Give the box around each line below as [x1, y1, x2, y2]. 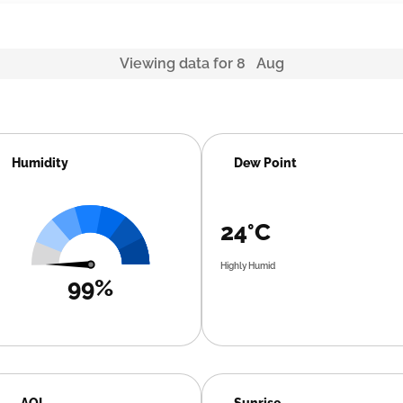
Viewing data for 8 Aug [119, 55, 284, 72]
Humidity [12, 156, 69, 170]
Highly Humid [219, 261, 275, 271]
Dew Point [233, 156, 297, 170]
